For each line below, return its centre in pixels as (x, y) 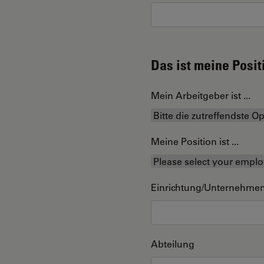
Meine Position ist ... (195, 141)
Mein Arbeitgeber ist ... (201, 95)
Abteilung (173, 244)
